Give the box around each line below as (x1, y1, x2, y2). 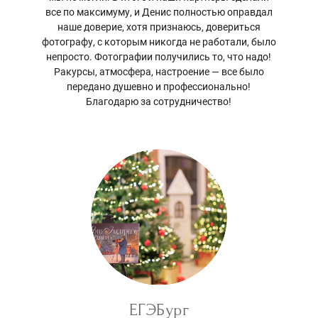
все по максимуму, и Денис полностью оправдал (45, 6, 273, 18)
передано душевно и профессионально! (67, 81, 251, 93)
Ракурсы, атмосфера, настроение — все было (53, 66, 264, 78)
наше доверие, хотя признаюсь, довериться (57, 21, 261, 33)
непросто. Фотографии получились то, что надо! (46, 51, 272, 63)
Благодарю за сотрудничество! (86, 96, 232, 108)
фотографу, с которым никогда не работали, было (41, 36, 276, 48)
